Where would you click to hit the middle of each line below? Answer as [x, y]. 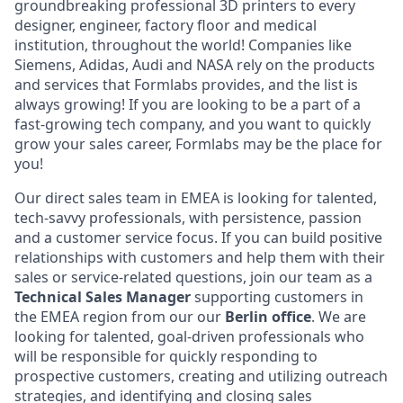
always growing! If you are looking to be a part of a [188, 104]
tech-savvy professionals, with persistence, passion [188, 218]
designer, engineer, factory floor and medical [166, 25]
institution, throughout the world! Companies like [183, 45]
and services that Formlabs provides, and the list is [186, 85]
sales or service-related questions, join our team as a [193, 277]
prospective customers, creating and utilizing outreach [201, 376]
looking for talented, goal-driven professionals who [189, 336]
